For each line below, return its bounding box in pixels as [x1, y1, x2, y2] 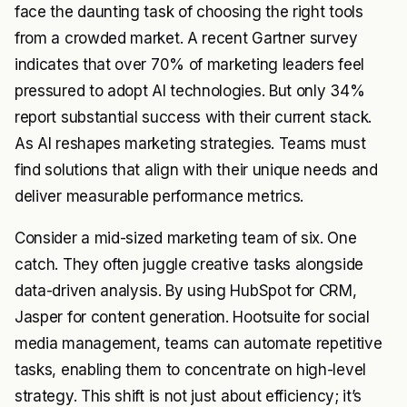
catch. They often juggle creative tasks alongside [15, 255, 363, 274]
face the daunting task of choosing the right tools [15, 3, 363, 22]
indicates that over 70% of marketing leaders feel [15, 55, 364, 74]
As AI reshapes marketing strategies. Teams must [15, 134, 366, 154]
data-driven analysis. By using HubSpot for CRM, [15, 282, 357, 301]
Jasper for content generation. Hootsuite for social [15, 308, 370, 327]
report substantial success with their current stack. [15, 108, 372, 127]
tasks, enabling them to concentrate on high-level [15, 361, 366, 380]
